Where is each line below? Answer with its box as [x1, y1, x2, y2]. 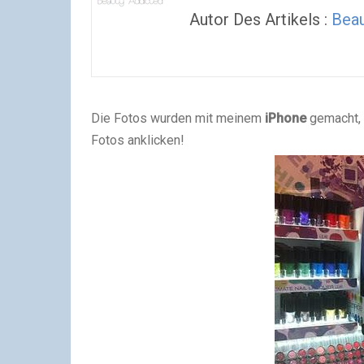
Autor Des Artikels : [189, 10, 331, 29]
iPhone [265, 110, 306, 126]
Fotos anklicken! [91, 132, 184, 148]
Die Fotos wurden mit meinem [91, 110, 265, 126]
